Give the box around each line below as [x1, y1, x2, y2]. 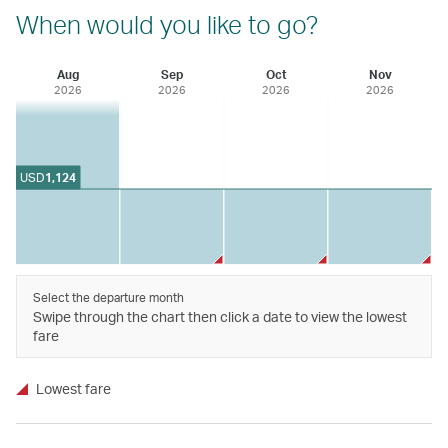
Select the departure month [33, 289, 184, 305]
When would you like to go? [16, 7, 318, 40]
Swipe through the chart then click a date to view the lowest [33, 307, 407, 325]
